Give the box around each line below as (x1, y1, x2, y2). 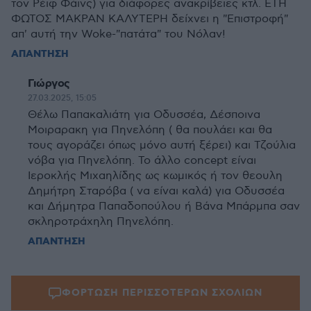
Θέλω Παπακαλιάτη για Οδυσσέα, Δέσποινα (28, 108, 260, 121)
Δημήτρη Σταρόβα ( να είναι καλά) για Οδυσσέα (28, 185, 285, 198)
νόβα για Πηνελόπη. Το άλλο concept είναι (28, 154, 256, 167)
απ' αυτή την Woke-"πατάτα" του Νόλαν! (11, 28, 226, 41)
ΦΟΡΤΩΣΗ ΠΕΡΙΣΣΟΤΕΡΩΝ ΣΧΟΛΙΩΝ (62, 287, 262, 299)
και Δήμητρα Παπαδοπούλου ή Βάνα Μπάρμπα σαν (28, 200, 300, 213)
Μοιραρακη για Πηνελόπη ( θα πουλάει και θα (28, 124, 272, 137)
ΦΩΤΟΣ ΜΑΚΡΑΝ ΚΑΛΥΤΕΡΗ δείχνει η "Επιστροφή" (11, 12, 288, 26)
